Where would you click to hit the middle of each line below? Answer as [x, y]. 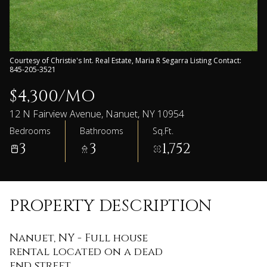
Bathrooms [102, 131]
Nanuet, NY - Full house [79, 238]
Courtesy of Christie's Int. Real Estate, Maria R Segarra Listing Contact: [125, 60]
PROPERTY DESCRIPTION [111, 206]
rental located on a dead [86, 252]
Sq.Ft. [163, 131]
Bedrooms [30, 131]
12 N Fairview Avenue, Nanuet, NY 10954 [97, 114]
